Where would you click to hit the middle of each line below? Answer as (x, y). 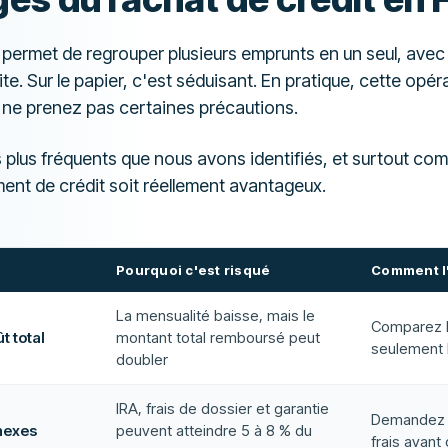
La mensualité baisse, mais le (215, 315)
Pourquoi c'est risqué (193, 270)
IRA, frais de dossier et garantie (222, 408)
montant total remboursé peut (218, 337)
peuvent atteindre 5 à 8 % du (214, 430)
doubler (142, 359)
